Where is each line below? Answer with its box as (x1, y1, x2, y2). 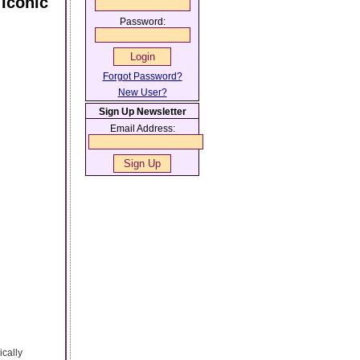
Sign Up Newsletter (98, 106, 186, 117)
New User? (117, 87, 167, 98)
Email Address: (109, 123, 175, 134)
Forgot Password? (102, 71, 182, 82)
